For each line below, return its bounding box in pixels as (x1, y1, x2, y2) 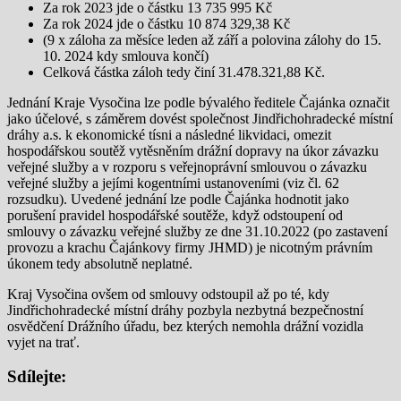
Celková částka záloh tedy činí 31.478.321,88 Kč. (43, 64, 325, 80)
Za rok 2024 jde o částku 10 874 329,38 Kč (43, 15, 290, 31)
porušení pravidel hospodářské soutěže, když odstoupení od (7, 207, 343, 223)
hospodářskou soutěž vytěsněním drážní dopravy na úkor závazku (7, 142, 379, 158)
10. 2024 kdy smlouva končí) (43, 47, 209, 64)
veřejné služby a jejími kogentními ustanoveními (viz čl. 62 (7, 175, 339, 191)
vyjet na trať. (7, 334, 80, 350)
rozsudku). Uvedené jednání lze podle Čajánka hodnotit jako (7, 191, 349, 207)
